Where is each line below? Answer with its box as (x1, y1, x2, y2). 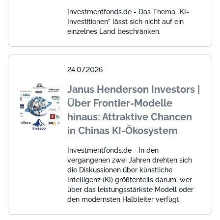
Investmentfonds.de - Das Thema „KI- (67, 7, 189, 16)
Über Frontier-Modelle (67, 97, 172, 109)
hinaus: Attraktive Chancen (67, 110, 192, 123)
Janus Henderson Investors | (67, 83, 200, 95)
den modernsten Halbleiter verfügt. (67, 195, 181, 203)
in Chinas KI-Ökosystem (67, 124, 178, 137)
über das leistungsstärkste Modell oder (67, 185, 193, 193)
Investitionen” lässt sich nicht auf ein (67, 17, 184, 26)
